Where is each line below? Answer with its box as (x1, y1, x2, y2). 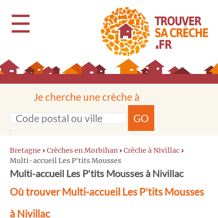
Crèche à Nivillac (124, 146, 180, 155)
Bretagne (10, 146, 41, 155)
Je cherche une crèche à (34, 91, 140, 103)
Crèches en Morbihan (47, 146, 118, 155)
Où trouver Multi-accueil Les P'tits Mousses (10, 185, 204, 198)
